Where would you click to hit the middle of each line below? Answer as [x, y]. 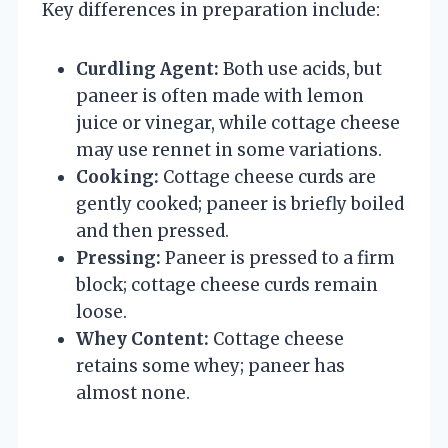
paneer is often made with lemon [220, 95]
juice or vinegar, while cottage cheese [238, 122]
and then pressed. [152, 230]
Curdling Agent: [147, 68]
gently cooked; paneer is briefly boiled [240, 203]
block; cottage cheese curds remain [227, 284]
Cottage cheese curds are [267, 176]
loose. [101, 311]
